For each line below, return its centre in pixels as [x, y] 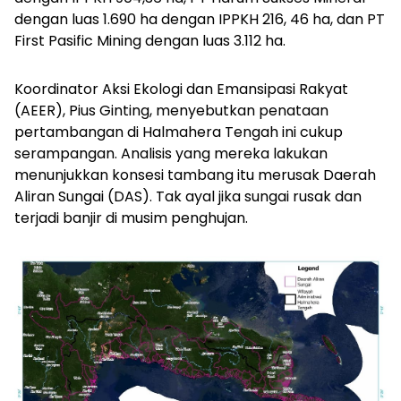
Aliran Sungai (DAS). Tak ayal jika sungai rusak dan [188, 196]
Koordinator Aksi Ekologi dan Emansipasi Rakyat [181, 89]
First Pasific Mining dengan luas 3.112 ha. [152, 40]
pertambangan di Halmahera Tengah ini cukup [179, 132]
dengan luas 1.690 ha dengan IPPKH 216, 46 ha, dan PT [200, 19]
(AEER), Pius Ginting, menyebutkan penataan [171, 110]
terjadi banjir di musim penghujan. [133, 218]
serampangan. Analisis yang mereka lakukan [171, 153]
